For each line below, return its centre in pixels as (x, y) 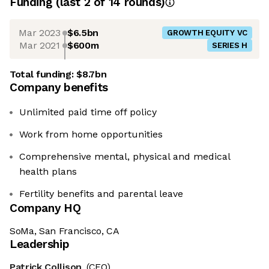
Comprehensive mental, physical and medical (125, 157)
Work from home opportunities (91, 134)
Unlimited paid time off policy (88, 112)
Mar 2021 (40, 45)
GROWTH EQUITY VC (207, 33)
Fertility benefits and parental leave (101, 194)
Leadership (40, 244)
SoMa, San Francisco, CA (65, 231)
